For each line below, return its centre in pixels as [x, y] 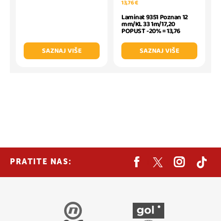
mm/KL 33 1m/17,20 [148, 24]
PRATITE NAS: [41, 162]
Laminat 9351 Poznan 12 [155, 18]
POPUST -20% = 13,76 [151, 31]
